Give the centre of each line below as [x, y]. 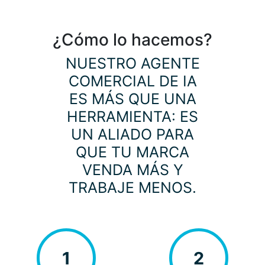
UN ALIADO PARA [132, 135]
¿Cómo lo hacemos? [132, 40]
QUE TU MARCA [132, 152]
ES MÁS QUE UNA [132, 99]
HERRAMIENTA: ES [132, 117]
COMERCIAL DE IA [132, 81]
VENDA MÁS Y [132, 170]
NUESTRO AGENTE [132, 64]
